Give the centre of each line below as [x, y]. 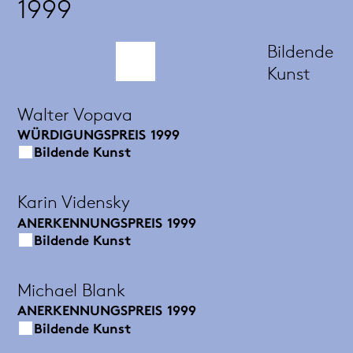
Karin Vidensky [74, 201]
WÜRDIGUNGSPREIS [82, 134]
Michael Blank [72, 290]
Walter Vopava [75, 113]
